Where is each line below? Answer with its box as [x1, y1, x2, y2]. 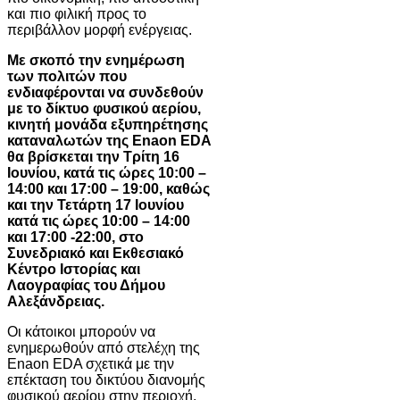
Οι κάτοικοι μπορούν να [7, 323, 155, 339]
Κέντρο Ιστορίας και [7, 261, 140, 277]
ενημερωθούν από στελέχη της [7, 339, 200, 355]
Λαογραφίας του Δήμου [7, 277, 165, 293]
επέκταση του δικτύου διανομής [7, 371, 205, 387]
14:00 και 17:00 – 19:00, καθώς [7, 180, 210, 196]
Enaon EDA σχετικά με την [7, 355, 174, 371]
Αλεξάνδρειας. [7, 293, 104, 309]
